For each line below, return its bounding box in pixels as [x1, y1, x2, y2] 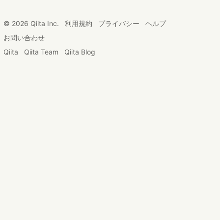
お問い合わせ [3, 33, 45, 42]
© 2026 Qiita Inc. [3, 19, 59, 27]
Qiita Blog [64, 48, 95, 56]
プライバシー [98, 19, 139, 27]
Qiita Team [24, 48, 58, 56]
